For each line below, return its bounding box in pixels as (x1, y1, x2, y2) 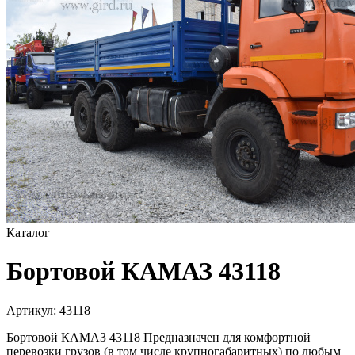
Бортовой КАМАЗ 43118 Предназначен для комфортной (6, 330, 311, 344)
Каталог (6, 226, 50, 239)
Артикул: (6, 303, 56, 317)
